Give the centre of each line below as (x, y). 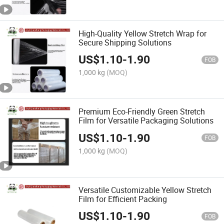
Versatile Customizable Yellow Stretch (145, 190)
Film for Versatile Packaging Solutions (146, 121)
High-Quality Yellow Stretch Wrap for (143, 34)
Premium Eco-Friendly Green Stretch (142, 112)
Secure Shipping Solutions (125, 43)
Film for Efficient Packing (123, 199)
